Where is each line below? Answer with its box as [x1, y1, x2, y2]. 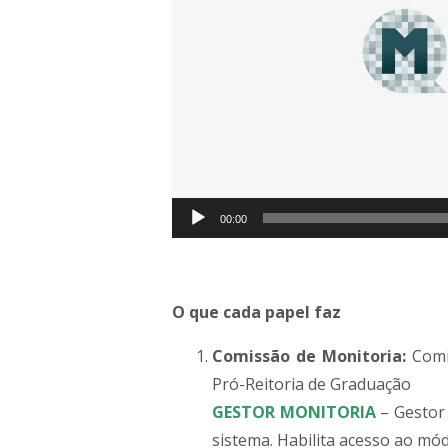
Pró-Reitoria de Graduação [212, 372, 411, 395]
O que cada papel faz [172, 300, 341, 323]
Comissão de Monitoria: [212, 344, 406, 367]
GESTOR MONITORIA [212, 400, 376, 423]
